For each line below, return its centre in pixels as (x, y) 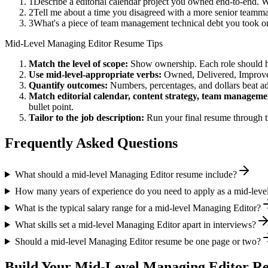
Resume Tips (137, 44)
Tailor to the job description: (86, 118)
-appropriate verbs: (122, 75)
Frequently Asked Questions (91, 143)
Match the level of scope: (78, 64)
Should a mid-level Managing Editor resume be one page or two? (138, 241)
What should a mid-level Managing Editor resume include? (126, 174)
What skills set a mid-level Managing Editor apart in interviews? (135, 224)
